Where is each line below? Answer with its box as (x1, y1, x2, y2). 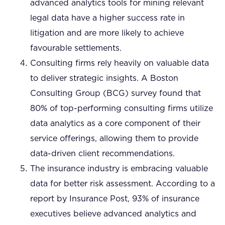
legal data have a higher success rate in (30, 14, 185, 22)
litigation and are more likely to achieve (30, 29, 184, 37)
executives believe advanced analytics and (30, 209, 196, 218)
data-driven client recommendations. (30, 149, 175, 158)
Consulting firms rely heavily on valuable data (30, 59, 209, 67)
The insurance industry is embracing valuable (30, 164, 208, 173)
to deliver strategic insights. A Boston (30, 74, 178, 82)
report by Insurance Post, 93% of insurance (30, 194, 199, 203)
